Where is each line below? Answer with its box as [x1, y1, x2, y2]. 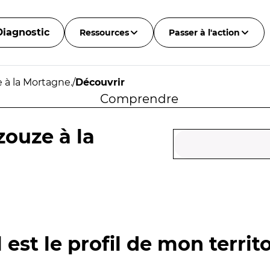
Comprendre [99, 92, 178, 106]
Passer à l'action [168, 27, 240, 38]
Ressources [79, 27, 129, 38]
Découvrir [75, 77, 125, 88]
